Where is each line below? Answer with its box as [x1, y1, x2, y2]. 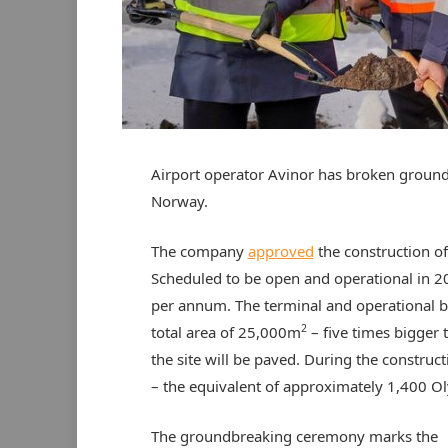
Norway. [150, 190, 208, 211]
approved [247, 240, 314, 261]
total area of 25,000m [150, 321, 301, 342]
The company [150, 240, 248, 261]
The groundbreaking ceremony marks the [150, 426, 438, 446]
